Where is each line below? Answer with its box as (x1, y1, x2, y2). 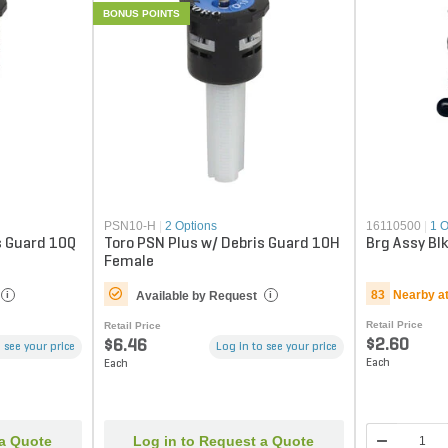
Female (103, 254, 154, 271)
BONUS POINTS (102, 7, 180, 19)
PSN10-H (103, 219, 156, 234)
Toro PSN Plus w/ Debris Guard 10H (103, 236, 340, 253)
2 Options (164, 219, 217, 234)
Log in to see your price (216, 341, 338, 354)
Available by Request (135, 289, 257, 304)
